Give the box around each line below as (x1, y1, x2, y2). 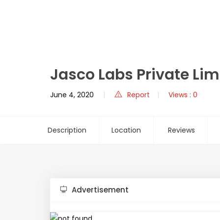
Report (127, 89, 150, 100)
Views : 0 (168, 89, 197, 100)
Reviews (168, 125, 195, 135)
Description (48, 125, 86, 135)
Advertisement (70, 184, 129, 195)
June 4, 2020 (50, 89, 94, 100)
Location (111, 125, 141, 135)
